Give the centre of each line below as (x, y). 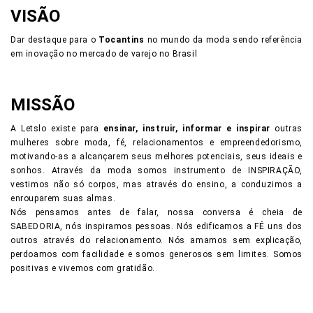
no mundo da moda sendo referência (224, 40)
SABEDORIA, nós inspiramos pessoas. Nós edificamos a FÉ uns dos (156, 226)
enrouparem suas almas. (63, 198)
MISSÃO (43, 105)
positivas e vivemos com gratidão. (83, 268)
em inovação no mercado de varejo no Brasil (104, 54)
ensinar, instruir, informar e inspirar (187, 129)
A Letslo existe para (57, 129)
